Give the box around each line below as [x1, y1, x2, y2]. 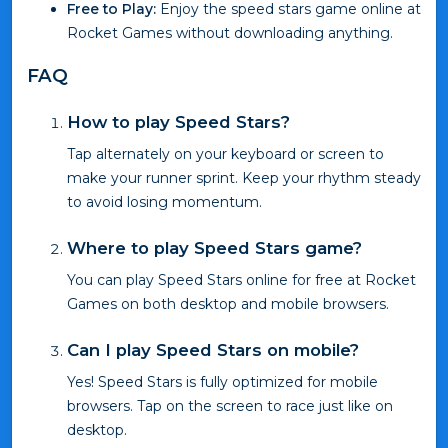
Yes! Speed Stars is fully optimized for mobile [67, 373, 378, 392]
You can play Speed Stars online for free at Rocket [67, 271, 416, 290]
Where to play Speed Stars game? [67, 238, 362, 259]
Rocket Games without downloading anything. [67, 23, 393, 42]
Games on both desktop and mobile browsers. [67, 295, 389, 314]
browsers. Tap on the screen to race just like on [67, 397, 393, 416]
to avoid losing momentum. [67, 193, 262, 212]
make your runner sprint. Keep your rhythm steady [67, 169, 421, 188]
